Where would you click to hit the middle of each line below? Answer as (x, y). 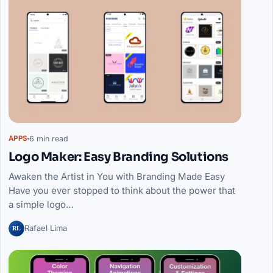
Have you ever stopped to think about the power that (122, 191)
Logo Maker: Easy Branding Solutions (118, 157)
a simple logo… (41, 205)
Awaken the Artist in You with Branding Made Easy (116, 177)
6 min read (48, 138)
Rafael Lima (45, 228)
